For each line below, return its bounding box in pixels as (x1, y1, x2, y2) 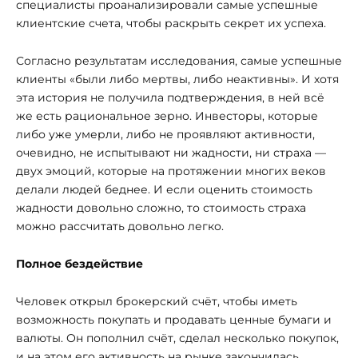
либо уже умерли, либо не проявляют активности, (16, 127, 315, 142)
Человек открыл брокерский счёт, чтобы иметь (16, 293, 297, 308)
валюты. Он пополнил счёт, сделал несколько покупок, (16, 330, 339, 345)
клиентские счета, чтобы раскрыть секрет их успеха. (16, 16, 326, 31)
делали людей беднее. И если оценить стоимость (16, 182, 312, 197)
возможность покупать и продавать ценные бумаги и (16, 312, 332, 327)
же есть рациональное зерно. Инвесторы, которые (16, 109, 318, 124)
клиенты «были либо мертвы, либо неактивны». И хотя (16, 72, 339, 87)
